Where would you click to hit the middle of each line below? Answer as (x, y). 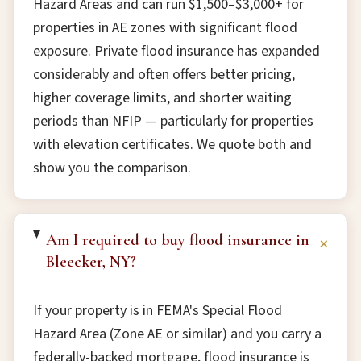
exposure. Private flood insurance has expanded (176, 51)
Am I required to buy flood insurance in (178, 240)
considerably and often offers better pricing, (164, 75)
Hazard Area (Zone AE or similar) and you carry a (177, 334)
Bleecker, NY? (91, 262)
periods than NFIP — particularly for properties (173, 121)
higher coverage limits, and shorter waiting (162, 98)
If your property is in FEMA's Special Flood (158, 311)
